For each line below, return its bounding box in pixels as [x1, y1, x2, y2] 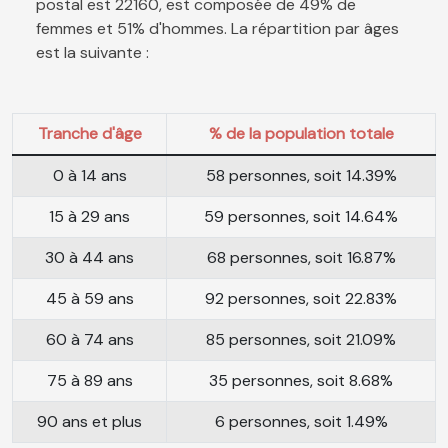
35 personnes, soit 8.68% [209, 370, 393, 392]
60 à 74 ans [45, 329, 134, 351]
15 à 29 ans [49, 206, 130, 228]
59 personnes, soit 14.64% [204, 206, 398, 228]
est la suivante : [36, 42, 149, 64]
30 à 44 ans [45, 247, 134, 269]
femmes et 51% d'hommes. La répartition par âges [36, 18, 399, 40]
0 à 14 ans [52, 165, 127, 187]
